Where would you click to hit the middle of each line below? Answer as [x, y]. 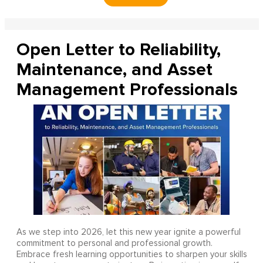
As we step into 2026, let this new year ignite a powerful [128, 232]
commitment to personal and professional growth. [114, 243]
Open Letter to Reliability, [118, 49]
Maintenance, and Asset [114, 69]
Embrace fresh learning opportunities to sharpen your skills [131, 254]
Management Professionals [127, 89]
